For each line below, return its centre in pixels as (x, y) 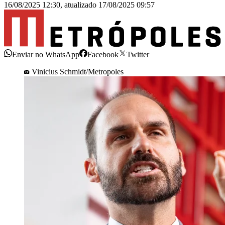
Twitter (138, 54)
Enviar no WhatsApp (46, 54)
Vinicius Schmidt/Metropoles (78, 71)
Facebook (103, 54)
